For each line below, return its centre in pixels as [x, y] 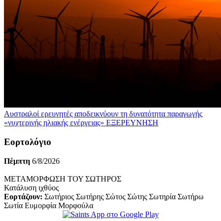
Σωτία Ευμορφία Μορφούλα [49, 205]
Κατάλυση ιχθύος [31, 187]
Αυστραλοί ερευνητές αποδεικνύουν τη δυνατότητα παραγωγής [103, 114]
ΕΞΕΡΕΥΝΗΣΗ [132, 123]
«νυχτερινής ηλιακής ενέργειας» [54, 123]
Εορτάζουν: [23, 196]
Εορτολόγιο [28, 142]
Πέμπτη [17, 161]
